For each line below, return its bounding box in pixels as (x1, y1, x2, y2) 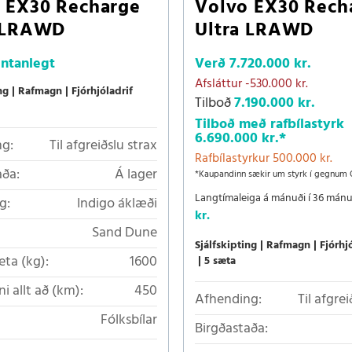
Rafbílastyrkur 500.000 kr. (195, 148, 332, 169)
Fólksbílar (101, 308, 157, 332)
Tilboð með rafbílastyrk (195, 112, 344, 136)
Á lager (115, 163, 157, 186)
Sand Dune (92, 221, 157, 244)
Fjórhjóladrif (71, 82, 133, 101)
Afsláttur (195, 73, 245, 94)
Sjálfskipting (195, 236, 257, 255)
